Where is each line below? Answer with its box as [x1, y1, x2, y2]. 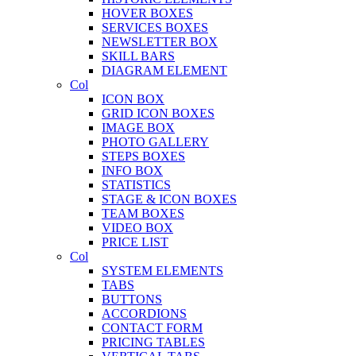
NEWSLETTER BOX [102, 35, 218, 49]
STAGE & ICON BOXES [102, 192, 237, 207]
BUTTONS [102, 292, 162, 307]
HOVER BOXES [102, 6, 193, 21]
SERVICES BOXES [102, 21, 208, 35]
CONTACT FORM [102, 321, 203, 335]
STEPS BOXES [102, 149, 185, 164]
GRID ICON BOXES [102, 106, 215, 121]
